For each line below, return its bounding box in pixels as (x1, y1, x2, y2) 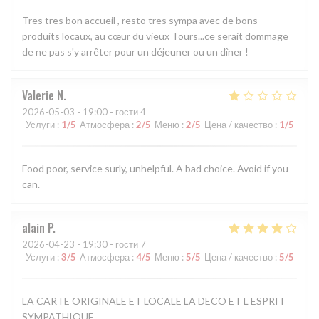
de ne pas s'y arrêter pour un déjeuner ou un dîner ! (22, 46, 249, 58)
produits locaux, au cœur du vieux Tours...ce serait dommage (22, 30, 288, 43)
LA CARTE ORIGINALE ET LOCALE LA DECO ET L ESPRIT (22, 295, 286, 308)
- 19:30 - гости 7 (75, 239, 146, 251)
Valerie (22, 87, 54, 105)
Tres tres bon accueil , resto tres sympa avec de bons (22, 14, 258, 27)
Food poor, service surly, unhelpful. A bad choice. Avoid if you (22, 162, 288, 175)
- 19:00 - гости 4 (75, 106, 146, 118)
